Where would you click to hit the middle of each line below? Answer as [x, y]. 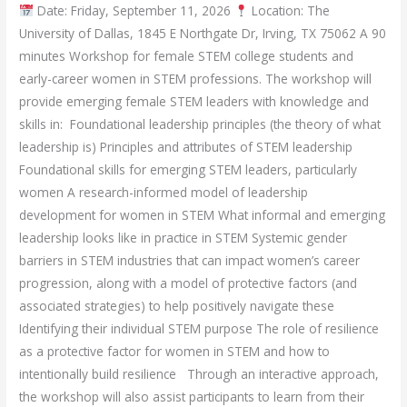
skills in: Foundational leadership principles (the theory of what [200, 124]
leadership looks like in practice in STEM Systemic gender [184, 238]
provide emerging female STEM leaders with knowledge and [194, 102]
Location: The [289, 11]
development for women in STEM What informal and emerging [203, 215]
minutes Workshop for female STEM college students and [187, 56]
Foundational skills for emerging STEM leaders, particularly [189, 170]
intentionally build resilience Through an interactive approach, [199, 374]
